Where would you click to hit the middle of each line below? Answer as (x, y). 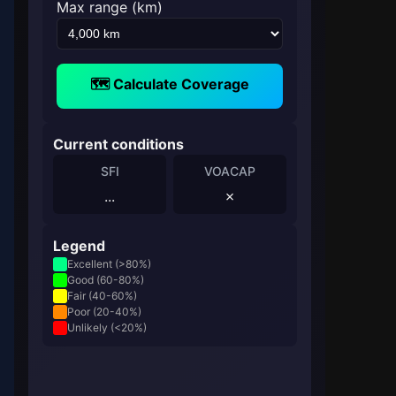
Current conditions (118, 145)
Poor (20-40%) (104, 312)
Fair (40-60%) (102, 296)
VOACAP (230, 171)
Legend (79, 246)
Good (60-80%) (106, 280)
